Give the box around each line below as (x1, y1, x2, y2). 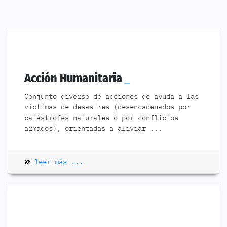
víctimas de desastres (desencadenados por (24, 102, 191, 111)
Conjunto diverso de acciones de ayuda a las (24, 92, 199, 101)
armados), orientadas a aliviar (24, 124, 150, 133)
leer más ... (30, 157, 84, 166)
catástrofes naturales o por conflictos (24, 113, 178, 122)
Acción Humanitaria (24, 71, 122, 85)
